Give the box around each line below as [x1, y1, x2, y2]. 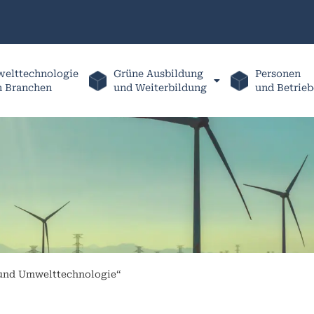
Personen [254, 67, 301, 79]
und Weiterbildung [113, 81, 207, 93]
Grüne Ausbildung [113, 67, 203, 79]
